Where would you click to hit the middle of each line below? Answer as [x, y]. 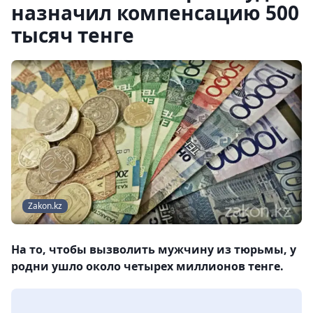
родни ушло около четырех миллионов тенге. [147, 267]
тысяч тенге [73, 35]
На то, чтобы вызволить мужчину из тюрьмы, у [154, 250]
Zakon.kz [45, 206]
